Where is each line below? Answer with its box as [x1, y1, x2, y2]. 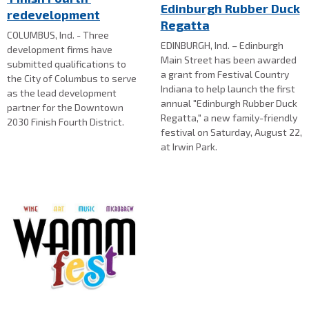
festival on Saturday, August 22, [160, 126, 302, 139]
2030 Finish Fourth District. [7, 116, 126, 128]
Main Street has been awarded [160, 54, 297, 66]
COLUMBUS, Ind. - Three [7, 29, 109, 41]
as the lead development [7, 87, 117, 99]
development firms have [7, 43, 112, 56]
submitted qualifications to [7, 58, 126, 70]
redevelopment [7, 7, 100, 23]
